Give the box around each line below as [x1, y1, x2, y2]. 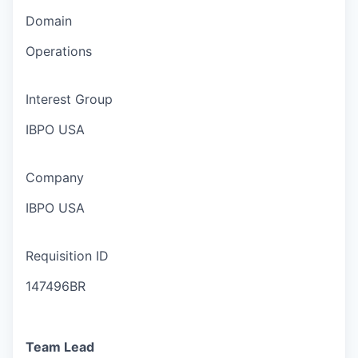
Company [26, 169, 84, 185]
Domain [26, 13, 72, 29]
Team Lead [26, 339, 94, 355]
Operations [26, 43, 92, 59]
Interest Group [26, 91, 113, 107]
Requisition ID [26, 248, 109, 264]
